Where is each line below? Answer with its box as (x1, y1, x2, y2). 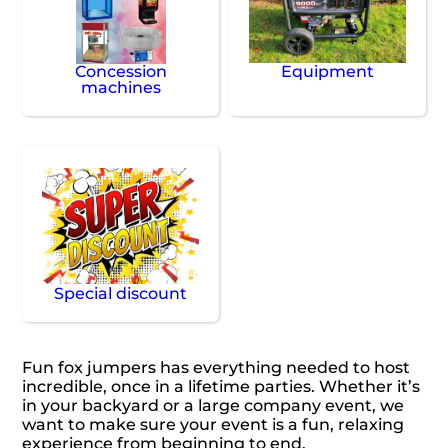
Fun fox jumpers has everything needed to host (22, 358, 411, 378)
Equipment (280, 62, 374, 82)
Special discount (54, 284, 188, 304)
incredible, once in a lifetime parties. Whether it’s (22, 377, 421, 397)
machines (80, 78, 161, 98)
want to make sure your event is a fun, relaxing (22, 415, 405, 435)
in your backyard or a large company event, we (22, 396, 405, 416)
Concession (74, 62, 167, 82)
